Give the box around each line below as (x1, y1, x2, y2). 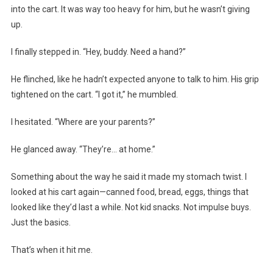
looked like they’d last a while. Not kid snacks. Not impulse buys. (10, 202, 251, 213)
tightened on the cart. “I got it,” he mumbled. (10, 90, 178, 100)
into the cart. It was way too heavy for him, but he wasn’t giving (10, 4, 250, 15)
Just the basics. (10, 218, 71, 228)
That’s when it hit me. (10, 245, 93, 255)
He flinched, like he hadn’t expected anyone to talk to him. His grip (10, 74, 259, 85)
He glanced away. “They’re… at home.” (10, 144, 155, 155)
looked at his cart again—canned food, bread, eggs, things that (10, 187, 249, 197)
